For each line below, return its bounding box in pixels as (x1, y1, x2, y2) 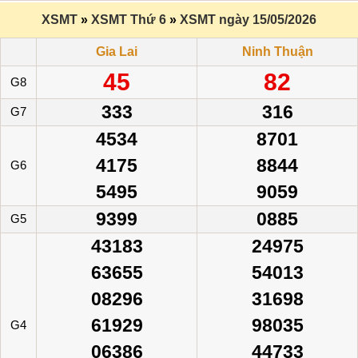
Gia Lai (96, 44, 137, 58)
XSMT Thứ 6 (91, 12, 166, 26)
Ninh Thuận (241, 44, 313, 58)
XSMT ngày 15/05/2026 (180, 12, 316, 26)
